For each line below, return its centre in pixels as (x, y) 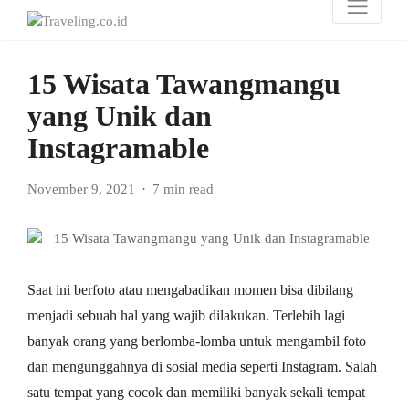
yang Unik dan (120, 115)
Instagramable (118, 147)
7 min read (183, 189)
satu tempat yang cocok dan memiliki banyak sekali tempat (196, 392)
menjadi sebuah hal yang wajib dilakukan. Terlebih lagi (186, 315)
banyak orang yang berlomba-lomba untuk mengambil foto (197, 341)
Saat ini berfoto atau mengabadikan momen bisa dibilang (190, 289)
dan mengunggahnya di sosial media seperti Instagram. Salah (202, 366)
